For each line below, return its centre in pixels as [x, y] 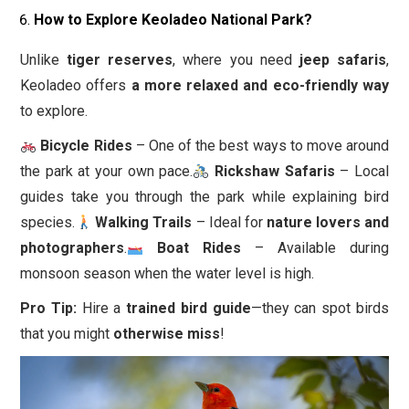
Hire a [101, 308]
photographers [72, 248]
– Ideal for [229, 222]
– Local [362, 171]
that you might [67, 334]
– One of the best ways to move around [261, 146]
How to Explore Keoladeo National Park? [173, 20]
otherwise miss [167, 334]
